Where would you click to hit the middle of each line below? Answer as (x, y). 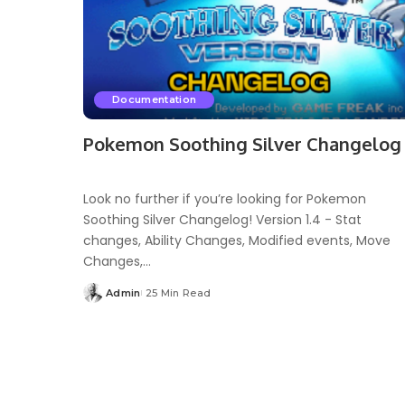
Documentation (155, 99)
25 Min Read (178, 292)
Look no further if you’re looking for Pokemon (225, 198)
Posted (103, 300)
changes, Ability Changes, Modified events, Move (237, 240)
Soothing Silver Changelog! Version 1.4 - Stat (222, 219)
